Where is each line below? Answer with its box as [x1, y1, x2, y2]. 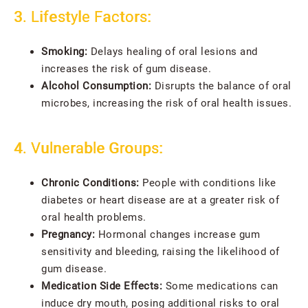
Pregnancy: [41, 228, 98, 241]
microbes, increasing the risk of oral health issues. [41, 96, 291, 109]
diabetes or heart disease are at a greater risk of [41, 193, 279, 206]
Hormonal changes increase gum [98, 228, 260, 241]
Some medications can [165, 279, 278, 292]
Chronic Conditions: [41, 176, 142, 189]
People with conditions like [142, 176, 276, 189]
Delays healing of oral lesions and [87, 45, 258, 58]
